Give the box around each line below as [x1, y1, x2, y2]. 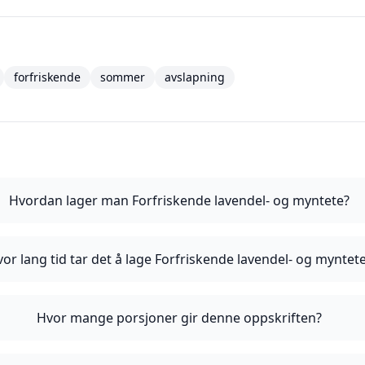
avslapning [165, 69, 225, 85]
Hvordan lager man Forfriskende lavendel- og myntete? [9, 191, 350, 209]
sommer [100, 69, 145, 85]
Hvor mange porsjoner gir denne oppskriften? [37, 309, 323, 327]
